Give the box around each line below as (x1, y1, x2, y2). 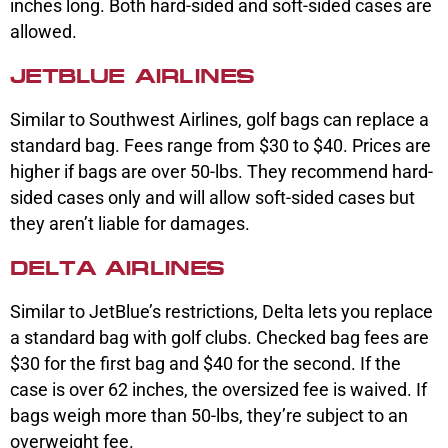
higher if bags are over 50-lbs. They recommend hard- (10, 161, 433, 183)
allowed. (10, 21, 77, 43)
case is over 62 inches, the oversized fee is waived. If (10, 379, 427, 401)
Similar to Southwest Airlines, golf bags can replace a (10, 109, 429, 131)
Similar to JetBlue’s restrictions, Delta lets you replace (10, 301, 433, 323)
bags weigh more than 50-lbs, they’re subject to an (10, 405, 408, 427)
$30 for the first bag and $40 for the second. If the (10, 353, 401, 375)
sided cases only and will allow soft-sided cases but (10, 187, 415, 209)
